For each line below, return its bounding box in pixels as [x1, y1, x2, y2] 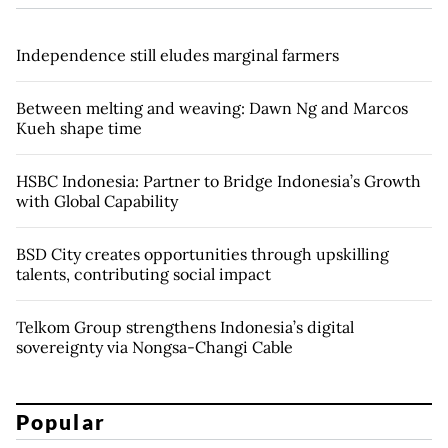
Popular [16, 409, 106, 435]
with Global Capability [16, 190, 178, 211]
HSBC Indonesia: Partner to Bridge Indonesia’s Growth [16, 170, 421, 191]
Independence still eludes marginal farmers [16, 44, 339, 65]
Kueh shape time [16, 117, 142, 138]
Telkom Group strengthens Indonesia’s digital [16, 316, 354, 337]
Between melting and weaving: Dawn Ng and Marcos [16, 97, 408, 118]
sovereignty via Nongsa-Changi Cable [16, 336, 293, 357]
